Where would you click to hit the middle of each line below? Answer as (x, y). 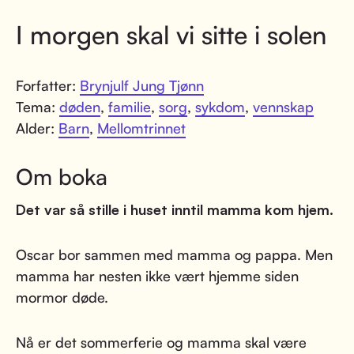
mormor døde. (62, 298)
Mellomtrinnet (141, 128)
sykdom (220, 107)
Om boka (62, 177)
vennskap (283, 107)
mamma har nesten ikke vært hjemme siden (157, 276)
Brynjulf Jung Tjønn (142, 86)
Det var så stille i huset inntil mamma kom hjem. (175, 210)
